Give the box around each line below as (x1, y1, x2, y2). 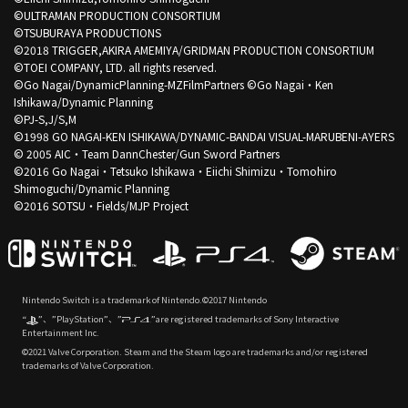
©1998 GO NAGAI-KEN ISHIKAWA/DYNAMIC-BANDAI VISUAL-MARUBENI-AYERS (13, 127, 394, 144)
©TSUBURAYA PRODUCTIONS (13, 24, 161, 40)
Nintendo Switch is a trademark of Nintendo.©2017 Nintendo (21, 293, 267, 307)
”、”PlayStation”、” (38, 312, 123, 326)
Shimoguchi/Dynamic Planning (13, 179, 169, 196)
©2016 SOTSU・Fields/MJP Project (13, 197, 189, 213)
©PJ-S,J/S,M (13, 110, 76, 127)
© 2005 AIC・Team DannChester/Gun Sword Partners (13, 145, 280, 161)
